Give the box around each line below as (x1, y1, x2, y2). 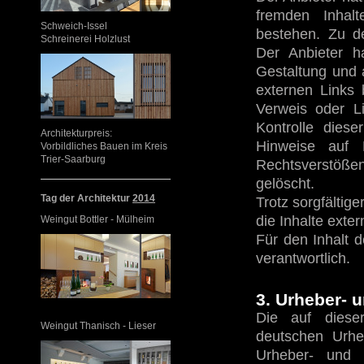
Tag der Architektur (41, 192, 132, 204)
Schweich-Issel (41, 20, 107, 32)
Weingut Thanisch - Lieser (41, 319, 156, 331)
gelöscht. (256, 175, 314, 193)
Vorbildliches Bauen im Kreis (41, 140, 167, 152)
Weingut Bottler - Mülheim (41, 213, 154, 225)
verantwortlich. (256, 250, 350, 267)
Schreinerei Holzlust (41, 33, 130, 45)
